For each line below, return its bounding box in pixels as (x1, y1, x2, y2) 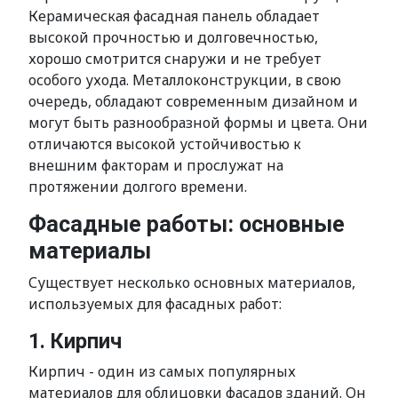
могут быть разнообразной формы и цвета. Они (28, 113, 368, 132)
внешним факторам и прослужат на (28, 155, 283, 175)
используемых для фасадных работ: (28, 294, 282, 314)
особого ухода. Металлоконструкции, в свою (28, 70, 341, 90)
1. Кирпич (28, 329, 122, 354)
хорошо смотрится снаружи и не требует (28, 49, 322, 68)
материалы (28, 238, 151, 264)
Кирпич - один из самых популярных (28, 362, 296, 381)
